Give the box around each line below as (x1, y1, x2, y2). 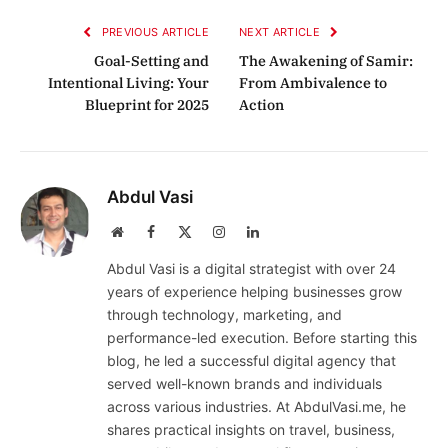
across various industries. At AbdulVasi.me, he (107, 397, 406, 415)
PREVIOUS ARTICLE (98, 24, 209, 39)
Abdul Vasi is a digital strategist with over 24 (107, 259, 396, 277)
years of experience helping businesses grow (107, 282, 402, 300)
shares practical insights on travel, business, (107, 420, 395, 438)
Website (122, 223, 167, 238)
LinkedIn (258, 223, 310, 238)
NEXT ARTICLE (239, 24, 324, 39)
